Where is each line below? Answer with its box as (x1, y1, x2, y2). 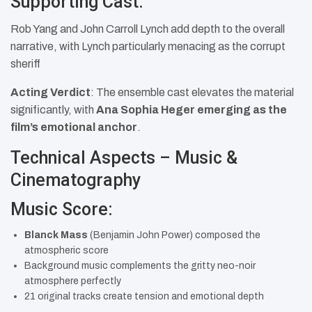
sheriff (10, 58, 40, 70)
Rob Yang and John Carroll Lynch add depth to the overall (10, 23, 285, 36)
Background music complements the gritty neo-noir (24, 260, 256, 272)
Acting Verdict (10, 86, 91, 99)
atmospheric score (24, 245, 109, 256)
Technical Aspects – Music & (10, 148, 237, 169)
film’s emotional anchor (10, 121, 137, 134)
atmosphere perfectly (24, 276, 121, 287)
